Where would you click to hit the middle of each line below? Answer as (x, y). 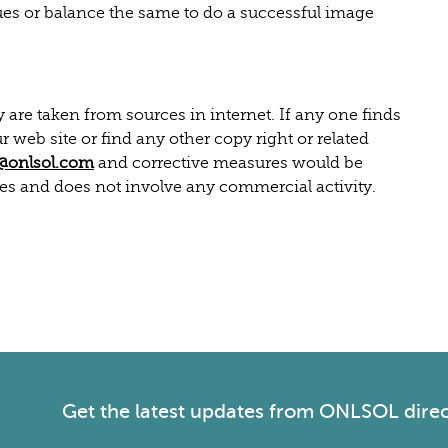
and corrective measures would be (228, 162)
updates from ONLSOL (295, 411)
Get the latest (126, 411)
